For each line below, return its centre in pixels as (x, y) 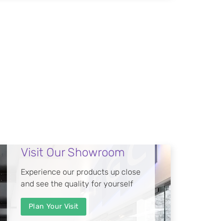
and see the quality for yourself (77, 184)
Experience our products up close (81, 172)
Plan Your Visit (54, 206)
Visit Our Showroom (73, 152)
